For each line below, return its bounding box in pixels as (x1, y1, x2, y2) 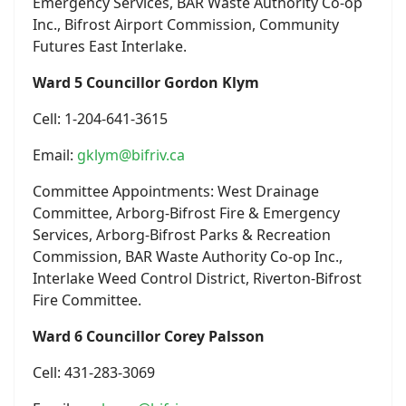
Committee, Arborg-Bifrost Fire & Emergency (33, 203, 340, 223)
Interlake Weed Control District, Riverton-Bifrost (33, 268, 362, 288)
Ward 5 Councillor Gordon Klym (33, 72, 259, 92)
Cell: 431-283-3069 (33, 362, 155, 382)
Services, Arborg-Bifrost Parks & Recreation (33, 225, 331, 245)
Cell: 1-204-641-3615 (33, 109, 168, 129)
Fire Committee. (33, 290, 141, 310)
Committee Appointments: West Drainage (33, 181, 319, 201)
